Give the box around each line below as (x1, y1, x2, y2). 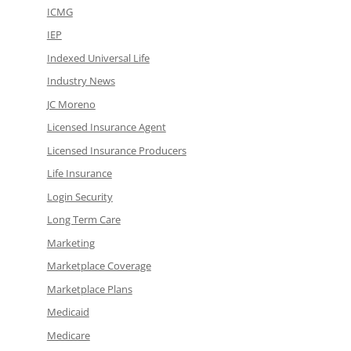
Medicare (46, 327, 90, 342)
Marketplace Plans (46, 281, 132, 296)
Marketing (46, 235, 95, 250)
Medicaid (46, 305, 89, 320)
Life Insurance (46, 166, 112, 181)
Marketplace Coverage (46, 259, 151, 273)
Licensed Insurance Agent (46, 120, 166, 135)
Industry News (46, 74, 115, 89)
